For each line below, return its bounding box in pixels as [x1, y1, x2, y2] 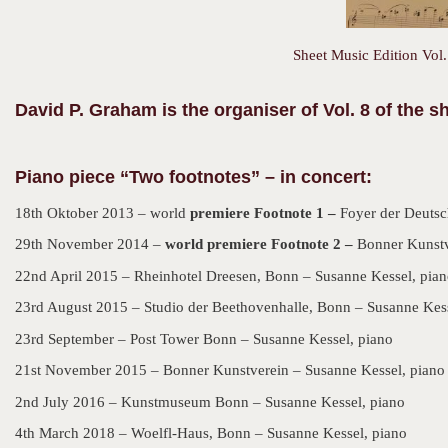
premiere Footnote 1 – [190, 204, 340, 221]
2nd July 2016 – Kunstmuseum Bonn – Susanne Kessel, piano [15, 393, 405, 410]
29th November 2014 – [15, 236, 161, 252]
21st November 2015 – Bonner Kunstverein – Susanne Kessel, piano [15, 362, 445, 378]
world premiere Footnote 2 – [161, 236, 357, 252]
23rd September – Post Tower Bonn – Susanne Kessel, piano [15, 330, 393, 347]
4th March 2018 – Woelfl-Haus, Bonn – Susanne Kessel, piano [15, 425, 407, 441]
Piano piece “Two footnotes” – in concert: [15, 166, 372, 187]
